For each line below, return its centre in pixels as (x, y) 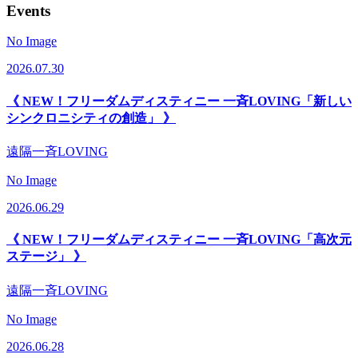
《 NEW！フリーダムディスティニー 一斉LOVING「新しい (179, 101)
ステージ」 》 (46, 257)
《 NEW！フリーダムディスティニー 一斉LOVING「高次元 (179, 240)
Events (28, 10)
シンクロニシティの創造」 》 (91, 117)
